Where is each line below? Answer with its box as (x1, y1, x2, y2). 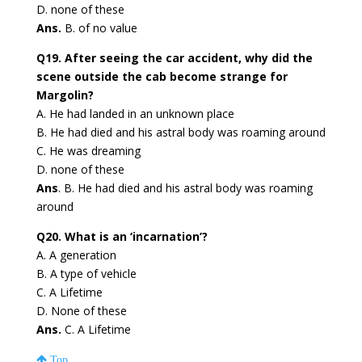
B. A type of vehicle (36, 266, 137, 282)
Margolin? (36, 87, 94, 103)
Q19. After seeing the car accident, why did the (36, 50, 313, 66)
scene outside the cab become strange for (36, 69, 288, 85)
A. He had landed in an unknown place (36, 106, 234, 122)
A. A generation (36, 247, 116, 263)
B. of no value (61, 20, 137, 36)
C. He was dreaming (36, 143, 141, 159)
